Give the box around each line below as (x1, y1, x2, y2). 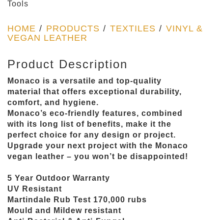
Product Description (7, 57, 128, 71)
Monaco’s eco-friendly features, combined (7, 109, 183, 117)
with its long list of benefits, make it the (7, 120, 171, 128)
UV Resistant (7, 185, 62, 193)
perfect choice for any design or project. (7, 131, 176, 139)
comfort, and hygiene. (7, 98, 99, 107)
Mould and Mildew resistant (7, 206, 121, 215)
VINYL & (166, 24, 203, 33)
